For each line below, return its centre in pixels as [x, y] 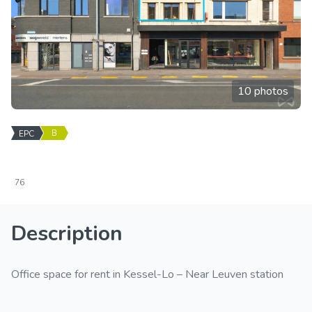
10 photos [263, 91]
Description [67, 234]
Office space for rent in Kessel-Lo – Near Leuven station [147, 274]
